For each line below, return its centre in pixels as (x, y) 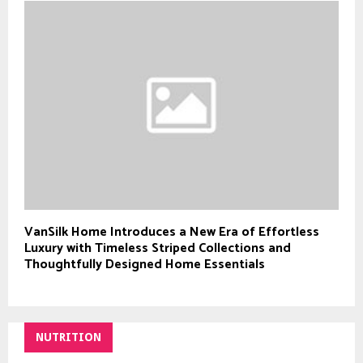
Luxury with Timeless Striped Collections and (158, 249)
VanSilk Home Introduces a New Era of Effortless (172, 233)
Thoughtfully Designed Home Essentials (145, 265)
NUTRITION (68, 337)
